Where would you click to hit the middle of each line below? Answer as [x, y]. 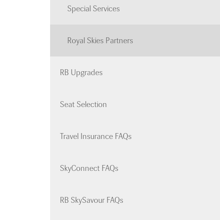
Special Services [94, 9]
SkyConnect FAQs [89, 168]
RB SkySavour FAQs [92, 200]
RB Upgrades [81, 73]
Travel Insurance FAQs [96, 137]
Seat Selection [83, 105]
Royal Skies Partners [100, 41]
